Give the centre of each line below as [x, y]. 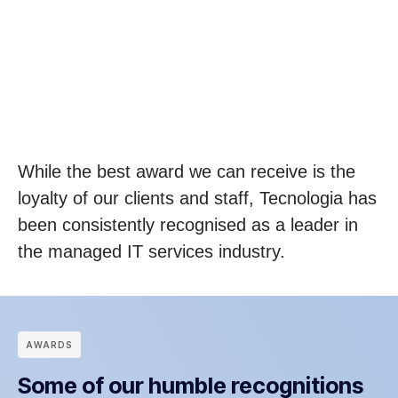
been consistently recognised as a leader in [188, 225]
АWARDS [49, 345]
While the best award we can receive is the [187, 172]
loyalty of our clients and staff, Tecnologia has [197, 199]
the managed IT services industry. [151, 252]
